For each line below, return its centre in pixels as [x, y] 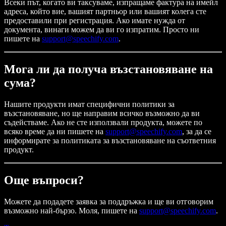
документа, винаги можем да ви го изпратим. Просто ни [102, 30]
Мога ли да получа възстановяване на [108, 69]
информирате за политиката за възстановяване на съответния [110, 140]
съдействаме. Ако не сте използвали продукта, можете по [103, 122]
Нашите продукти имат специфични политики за [89, 104]
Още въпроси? [44, 180]
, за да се [197, 131]
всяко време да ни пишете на [55, 131]
